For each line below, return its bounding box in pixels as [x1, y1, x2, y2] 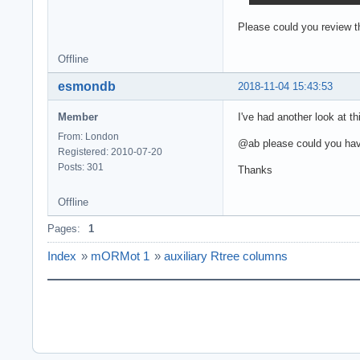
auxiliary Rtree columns [164, 248, 288, 263]
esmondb [58, 79, 116, 93]
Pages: [47, 222, 80, 235]
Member [58, 110, 98, 123]
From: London [58, 130, 119, 142]
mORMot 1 [91, 248, 149, 263]
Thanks [238, 163, 272, 176]
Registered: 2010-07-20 [58, 145, 162, 157]
